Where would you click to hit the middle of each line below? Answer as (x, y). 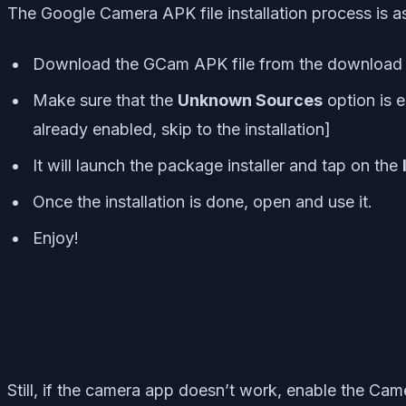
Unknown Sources (250, 101)
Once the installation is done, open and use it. (203, 202)
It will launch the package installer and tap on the (217, 166)
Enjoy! (56, 238)
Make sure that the (105, 101)
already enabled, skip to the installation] (182, 130)
